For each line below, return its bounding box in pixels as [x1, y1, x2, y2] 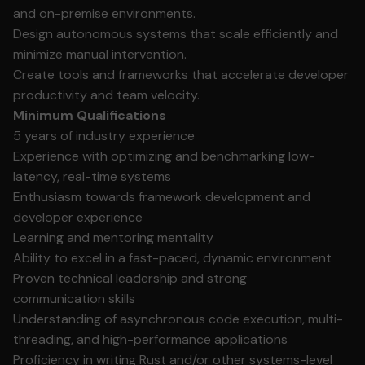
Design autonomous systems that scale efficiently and [13, 25, 338, 42]
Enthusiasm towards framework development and [13, 188, 310, 205]
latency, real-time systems [13, 168, 171, 185]
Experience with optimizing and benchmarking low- [13, 147, 315, 165]
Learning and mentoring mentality [13, 229, 213, 246]
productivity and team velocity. [13, 86, 200, 103]
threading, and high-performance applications [13, 331, 288, 348]
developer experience [13, 209, 143, 226]
